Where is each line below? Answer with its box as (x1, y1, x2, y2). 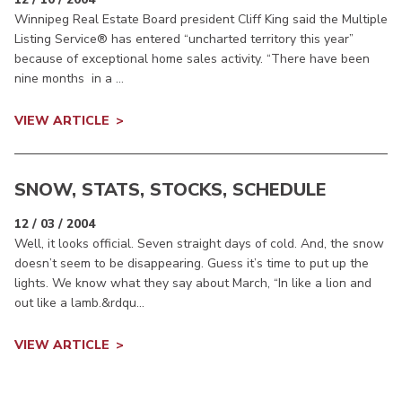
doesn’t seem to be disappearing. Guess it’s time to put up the (14, 255, 369, 273)
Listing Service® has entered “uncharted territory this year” (14, 31, 354, 48)
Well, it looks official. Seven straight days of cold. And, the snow (14, 235, 384, 253)
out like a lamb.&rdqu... (14, 294, 144, 312)
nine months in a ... (14, 70, 124, 88)
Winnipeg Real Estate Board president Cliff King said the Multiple (14, 11, 388, 29)
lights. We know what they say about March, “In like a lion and (14, 275, 371, 293)
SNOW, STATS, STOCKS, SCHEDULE (14, 178, 327, 203)
